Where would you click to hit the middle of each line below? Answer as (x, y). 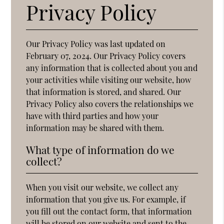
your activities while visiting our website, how (109, 79)
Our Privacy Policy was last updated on (96, 43)
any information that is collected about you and (112, 67)
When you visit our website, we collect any (102, 187)
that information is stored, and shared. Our (104, 91)
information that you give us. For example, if (106, 199)
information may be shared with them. (95, 127)
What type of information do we (100, 149)
